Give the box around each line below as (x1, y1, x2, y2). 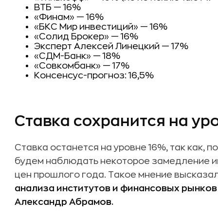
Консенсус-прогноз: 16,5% (34, 71, 154, 80)
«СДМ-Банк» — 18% (34, 52, 120, 60)
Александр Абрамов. (15, 198, 113, 206)
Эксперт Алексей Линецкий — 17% (34, 42, 188, 51)
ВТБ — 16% (34, 3, 81, 12)
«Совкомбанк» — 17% (34, 61, 129, 70)
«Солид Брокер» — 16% (34, 32, 138, 41)
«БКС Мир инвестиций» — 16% (34, 22, 167, 31)
